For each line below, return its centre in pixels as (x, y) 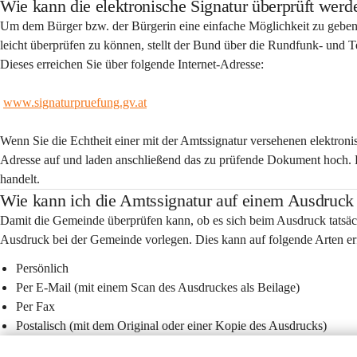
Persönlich (42, 268)
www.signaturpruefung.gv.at (75, 102)
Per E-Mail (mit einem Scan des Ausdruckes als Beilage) (158, 287)
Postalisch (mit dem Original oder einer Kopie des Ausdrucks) (171, 326)
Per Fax (35, 306)
